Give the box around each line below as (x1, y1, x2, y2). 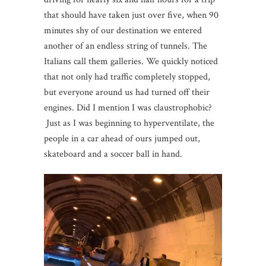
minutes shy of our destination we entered (44, 24, 202, 37)
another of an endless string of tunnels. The (44, 40, 207, 53)
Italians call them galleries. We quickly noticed (44, 55, 218, 68)
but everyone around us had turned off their (44, 86, 210, 99)
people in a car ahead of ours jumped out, (44, 132, 200, 145)
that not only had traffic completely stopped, (44, 71, 210, 84)
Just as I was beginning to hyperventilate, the (44, 117, 214, 130)
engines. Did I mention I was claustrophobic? (44, 102, 212, 115)
